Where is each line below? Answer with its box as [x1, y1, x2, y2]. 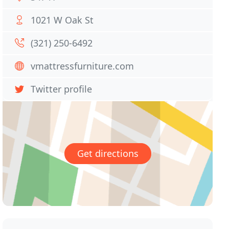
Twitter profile [31, 83, 93, 95]
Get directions [77, 147, 139, 160]
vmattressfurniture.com [31, 60, 134, 72]
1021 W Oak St [31, 14, 94, 26]
